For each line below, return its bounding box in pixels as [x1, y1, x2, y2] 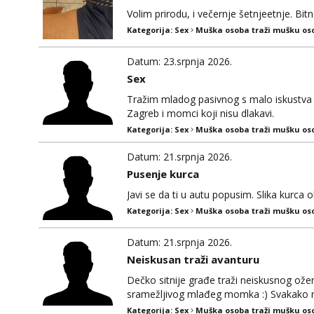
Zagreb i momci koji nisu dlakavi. [127, 107, 274, 120]
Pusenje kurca [127, 167, 199, 181]
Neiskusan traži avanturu [127, 252, 259, 266]
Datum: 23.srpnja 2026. [127, 55, 232, 68]
